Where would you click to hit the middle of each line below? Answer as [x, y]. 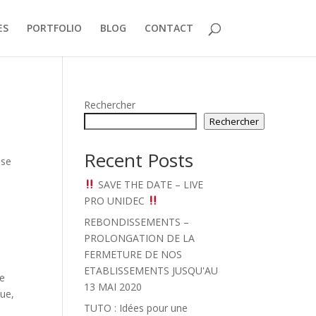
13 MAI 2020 [113, 287]
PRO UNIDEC [116, 201]
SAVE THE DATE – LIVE [150, 184]
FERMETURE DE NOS [133, 254]
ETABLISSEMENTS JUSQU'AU [151, 271]
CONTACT [169, 28]
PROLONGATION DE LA [140, 238]
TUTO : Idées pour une [136, 308]
